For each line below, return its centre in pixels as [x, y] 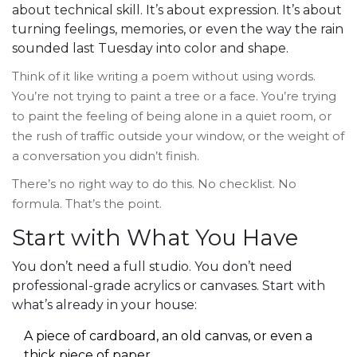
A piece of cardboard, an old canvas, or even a [168, 336]
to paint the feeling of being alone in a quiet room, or [172, 116]
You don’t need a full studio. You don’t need [152, 267]
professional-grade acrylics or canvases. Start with [169, 286]
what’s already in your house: [104, 305]
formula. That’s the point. [87, 204]
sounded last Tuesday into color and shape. [150, 49]
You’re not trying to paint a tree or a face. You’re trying [174, 96]
